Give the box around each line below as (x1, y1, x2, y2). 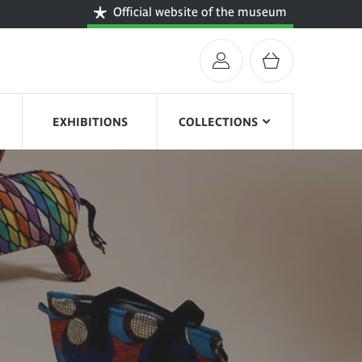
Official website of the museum (113, 5, 287, 19)
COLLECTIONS (179, 115, 259, 128)
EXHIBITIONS (52, 115, 128, 128)
